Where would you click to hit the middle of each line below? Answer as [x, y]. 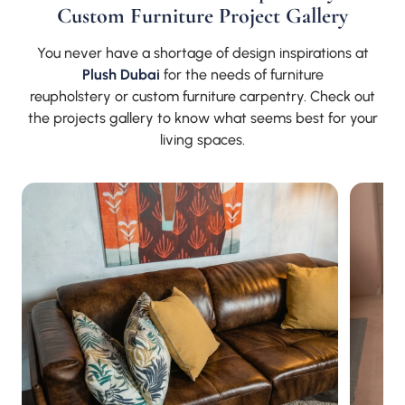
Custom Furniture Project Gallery [202, 15]
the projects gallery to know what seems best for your [202, 118]
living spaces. [202, 139]
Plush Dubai [121, 74]
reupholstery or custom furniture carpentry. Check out [202, 96]
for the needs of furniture [241, 74]
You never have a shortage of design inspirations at [202, 52]
